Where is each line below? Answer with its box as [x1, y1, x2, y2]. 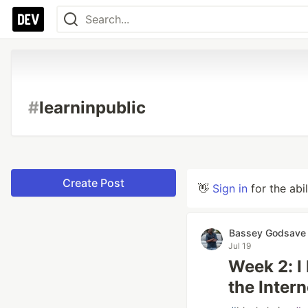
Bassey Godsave [229, 227, 306, 239]
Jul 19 [228, 241, 251, 251]
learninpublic [39, 98, 146, 118]
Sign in [212, 181, 247, 195]
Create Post [63, 176, 124, 190]
